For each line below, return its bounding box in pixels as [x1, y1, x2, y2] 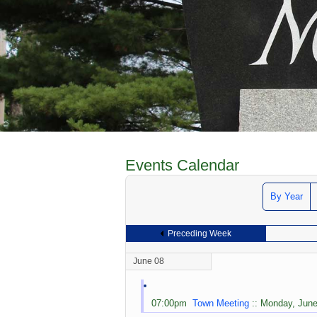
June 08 [133, 255, 164, 266]
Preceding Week [167, 228, 231, 238]
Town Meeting [192, 297, 249, 309]
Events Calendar [125, 156, 239, 174]
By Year [270, 190, 303, 202]
